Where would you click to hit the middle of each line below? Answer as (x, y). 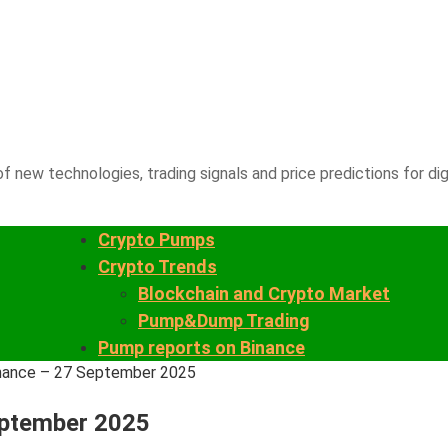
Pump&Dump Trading (224, 320)
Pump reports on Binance (201, 347)
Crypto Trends (157, 266)
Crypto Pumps (156, 239)
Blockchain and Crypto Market (264, 293)
